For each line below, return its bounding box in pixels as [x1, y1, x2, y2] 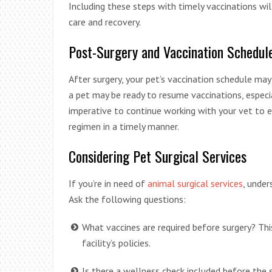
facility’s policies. [82, 236, 151, 249]
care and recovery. [69, 15, 141, 28]
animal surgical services [148, 177, 243, 189]
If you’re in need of [69, 177, 148, 189]
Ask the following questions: [69, 192, 186, 205]
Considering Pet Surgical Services [69, 144, 246, 167]
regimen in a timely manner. [69, 120, 179, 132]
